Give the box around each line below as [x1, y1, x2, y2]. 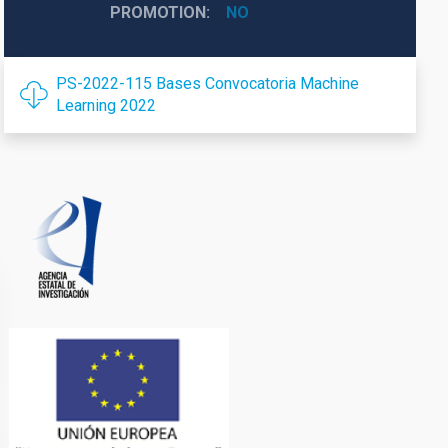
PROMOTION [109, 3, 206, 22]
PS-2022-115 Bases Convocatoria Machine [55, 74, 359, 93]
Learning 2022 [55, 96, 156, 115]
